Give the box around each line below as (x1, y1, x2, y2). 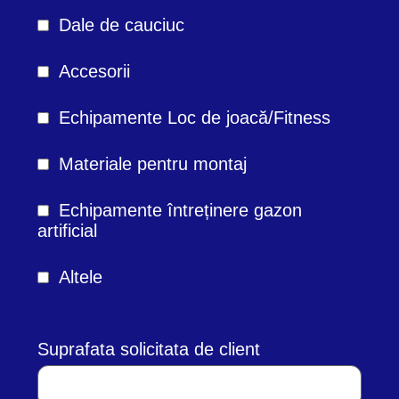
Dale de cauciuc (59, 14, 184, 35)
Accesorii (59, 61, 130, 81)
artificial (37, 220, 97, 240)
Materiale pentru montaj (59, 153, 247, 174)
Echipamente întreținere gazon (59, 199, 302, 220)
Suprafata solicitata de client (37, 338, 260, 359)
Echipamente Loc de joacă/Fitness (59, 107, 330, 127)
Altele (59, 266, 102, 287)
